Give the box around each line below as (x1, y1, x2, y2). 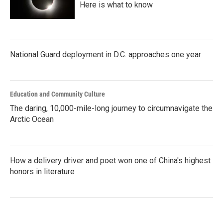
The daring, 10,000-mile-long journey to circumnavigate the (10, 104, 213, 113)
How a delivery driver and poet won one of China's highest (10, 156, 211, 165)
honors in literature (10, 167, 75, 176)
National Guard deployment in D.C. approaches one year (10, 50, 201, 59)
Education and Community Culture (10, 90, 105, 98)
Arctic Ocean (10, 114, 54, 124)
